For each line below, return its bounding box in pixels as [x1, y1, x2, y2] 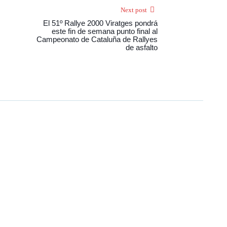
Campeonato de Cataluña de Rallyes [36, 35, 158, 44]
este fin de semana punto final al [52, 27, 158, 36]
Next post [121, 6, 147, 14]
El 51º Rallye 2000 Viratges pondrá [43, 19, 158, 28]
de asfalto [126, 43, 158, 52]
